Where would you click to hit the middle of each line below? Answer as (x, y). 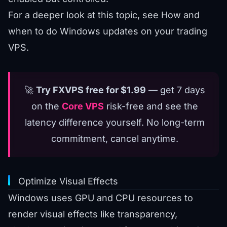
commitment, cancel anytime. (115, 139)
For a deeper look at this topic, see (85, 15)
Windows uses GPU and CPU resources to (101, 198)
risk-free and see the (151, 106)
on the (46, 106)
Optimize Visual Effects (68, 181)
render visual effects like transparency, (93, 214)
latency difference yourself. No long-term (115, 123)
